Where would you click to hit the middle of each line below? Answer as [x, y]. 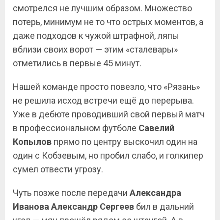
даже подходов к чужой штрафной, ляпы [96, 36]
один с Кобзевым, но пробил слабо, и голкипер [108, 155]
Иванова [31, 206]
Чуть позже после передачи [71, 193]
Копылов [32, 142]
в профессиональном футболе [76, 128]
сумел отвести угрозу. [58, 169]
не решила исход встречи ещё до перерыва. [103, 100]
